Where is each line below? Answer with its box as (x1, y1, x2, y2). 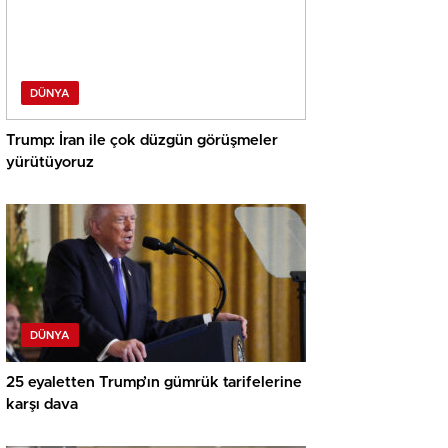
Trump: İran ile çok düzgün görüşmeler (6, 133, 278, 149)
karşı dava (6, 397, 78, 413)
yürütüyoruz (6, 155, 94, 171)
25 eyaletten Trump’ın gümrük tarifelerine (6, 375, 302, 391)
